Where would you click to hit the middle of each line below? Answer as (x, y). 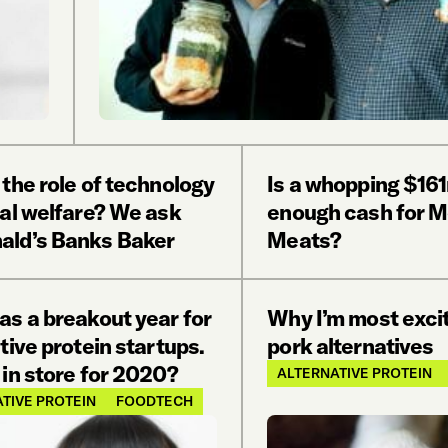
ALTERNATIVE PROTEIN (355, 373)
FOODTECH (154, 401)
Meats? (304, 240)
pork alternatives (350, 346)
